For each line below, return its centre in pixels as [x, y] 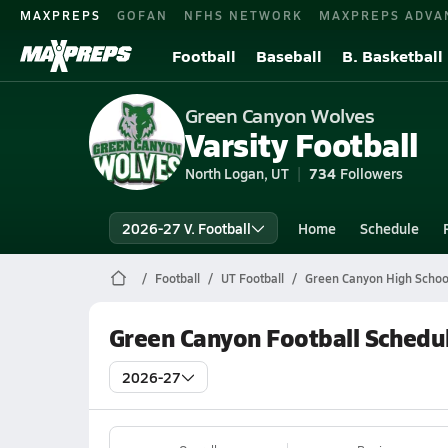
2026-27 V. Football [186, 228]
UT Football [252, 278]
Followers [371, 173]
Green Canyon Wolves [279, 115]
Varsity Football [301, 144]
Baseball [289, 55]
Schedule [389, 228]
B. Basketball [392, 55]
